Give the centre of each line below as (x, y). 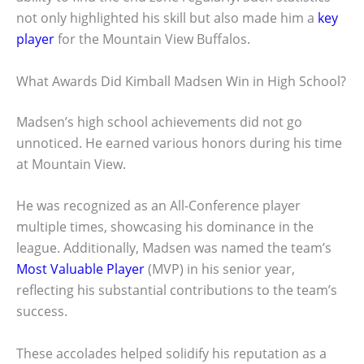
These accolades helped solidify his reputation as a (171, 353)
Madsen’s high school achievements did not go (159, 121)
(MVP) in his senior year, (220, 269)
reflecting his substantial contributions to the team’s (177, 290)
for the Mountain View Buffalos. (152, 39)
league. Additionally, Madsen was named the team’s (174, 248)
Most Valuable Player (80, 269)
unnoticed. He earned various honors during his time (179, 143)
